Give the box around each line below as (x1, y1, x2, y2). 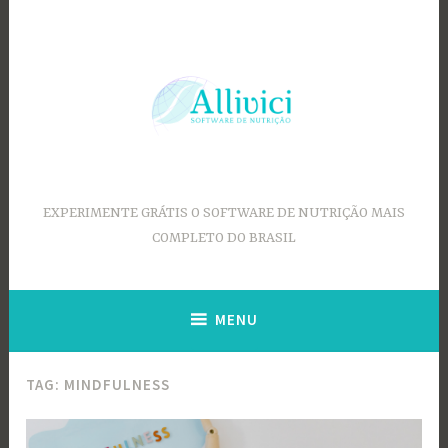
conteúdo (7, 51, 73, 71)
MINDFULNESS (64, 375, 171, 395)
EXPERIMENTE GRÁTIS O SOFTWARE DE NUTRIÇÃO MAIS (43, 205, 405, 222)
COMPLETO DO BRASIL (152, 230, 296, 247)
